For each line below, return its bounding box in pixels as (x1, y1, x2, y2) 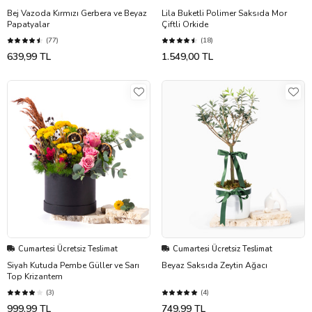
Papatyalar (7, 18, 49, 30)
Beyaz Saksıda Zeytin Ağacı (162, 259, 267, 271)
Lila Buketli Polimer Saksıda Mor (162, 7, 287, 19)
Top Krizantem (7, 270, 63, 282)
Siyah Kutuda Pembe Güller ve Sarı (7, 259, 139, 271)
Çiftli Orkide (162, 18, 208, 30)
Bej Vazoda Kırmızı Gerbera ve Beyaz (7, 7, 147, 19)
